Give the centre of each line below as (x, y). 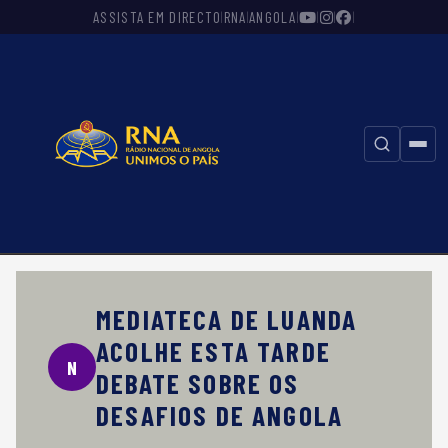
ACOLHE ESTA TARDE (213, 351)
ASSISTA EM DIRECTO (157, 17)
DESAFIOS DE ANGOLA (220, 415)
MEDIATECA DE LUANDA (227, 319)
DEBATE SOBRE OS (198, 383)
